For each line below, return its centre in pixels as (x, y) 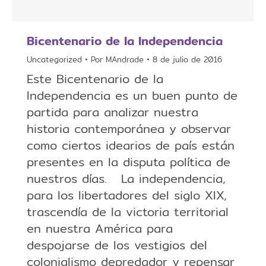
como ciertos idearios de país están (131, 145)
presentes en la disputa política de (129, 162)
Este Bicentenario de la (95, 79)
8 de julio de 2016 (187, 59)
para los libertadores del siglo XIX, (127, 195)
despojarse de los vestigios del (117, 245)
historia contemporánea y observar (129, 129)
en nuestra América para (100, 228)
